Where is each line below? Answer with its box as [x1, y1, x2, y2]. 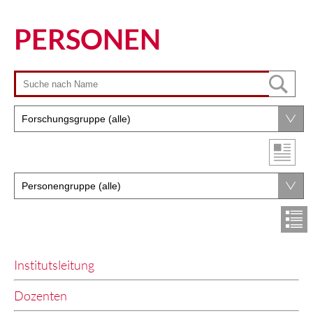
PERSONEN [14, 22, 161, 57]
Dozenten [14, 288, 67, 304]
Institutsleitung [14, 257, 94, 273]
